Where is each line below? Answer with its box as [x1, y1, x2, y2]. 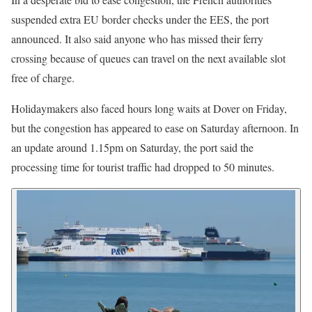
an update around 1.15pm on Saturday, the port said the [11, 139, 253, 155]
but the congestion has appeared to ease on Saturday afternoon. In [11, 120, 299, 135]
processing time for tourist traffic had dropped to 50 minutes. [11, 159, 274, 174]
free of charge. [11, 70, 75, 85]
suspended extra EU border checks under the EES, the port [11, 11, 269, 26]
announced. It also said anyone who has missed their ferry [11, 31, 263, 46]
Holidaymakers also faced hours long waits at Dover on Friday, [11, 100, 287, 116]
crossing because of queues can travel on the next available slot [11, 50, 286, 65]
